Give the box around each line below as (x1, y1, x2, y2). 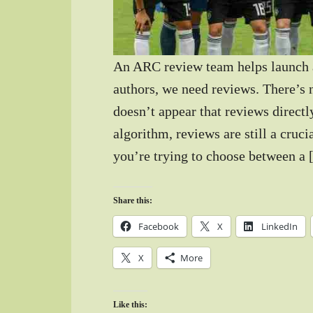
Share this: (113, 196, 152, 206)
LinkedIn (261, 220, 298, 233)
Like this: (113, 300, 147, 310)
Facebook (138, 220, 179, 233)
